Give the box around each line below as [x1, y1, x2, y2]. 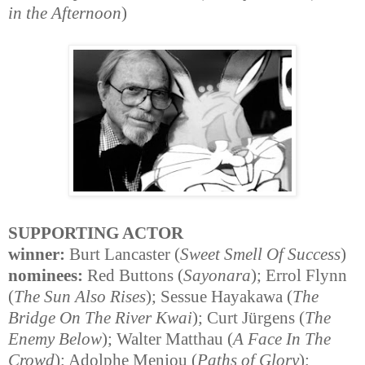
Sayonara [183, 266, 251, 285]
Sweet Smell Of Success [180, 245, 341, 264]
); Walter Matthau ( [102, 330, 233, 349]
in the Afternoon [8, 4, 121, 23]
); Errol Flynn [251, 266, 347, 285]
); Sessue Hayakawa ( [146, 288, 292, 306]
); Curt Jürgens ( [192, 309, 305, 328]
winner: [8, 245, 65, 264]
